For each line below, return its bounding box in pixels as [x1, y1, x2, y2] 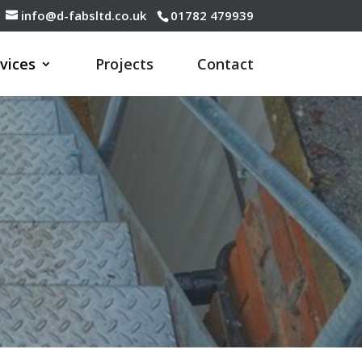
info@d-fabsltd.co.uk [20, 7, 146, 24]
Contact [196, 53, 254, 74]
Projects [95, 53, 154, 74]
